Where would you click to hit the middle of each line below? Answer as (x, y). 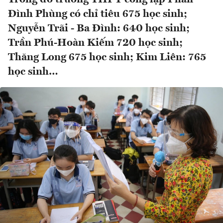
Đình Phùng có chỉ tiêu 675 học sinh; (98, 14)
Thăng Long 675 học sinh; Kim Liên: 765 (107, 58)
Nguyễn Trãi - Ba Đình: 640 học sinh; (99, 29)
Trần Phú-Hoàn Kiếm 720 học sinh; (95, 43)
